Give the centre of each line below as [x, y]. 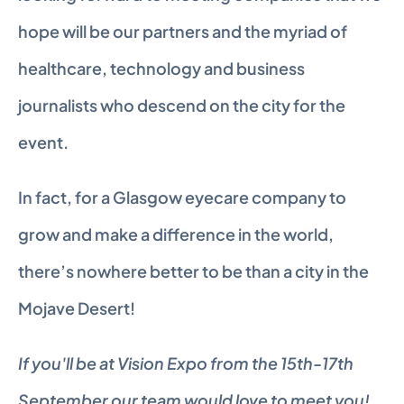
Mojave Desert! [77, 308]
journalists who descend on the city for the [182, 105]
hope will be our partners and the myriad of [183, 31]
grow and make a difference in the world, [176, 234]
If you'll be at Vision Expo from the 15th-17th [186, 363]
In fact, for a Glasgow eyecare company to [182, 197]
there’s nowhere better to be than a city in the [193, 271]
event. [43, 142]
